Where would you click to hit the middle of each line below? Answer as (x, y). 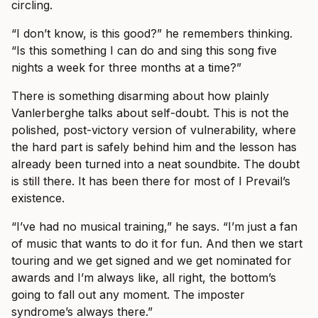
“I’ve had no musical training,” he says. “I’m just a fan (154, 226)
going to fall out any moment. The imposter (128, 294)
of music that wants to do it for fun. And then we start (157, 243)
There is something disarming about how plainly (140, 95)
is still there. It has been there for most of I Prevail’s (151, 181)
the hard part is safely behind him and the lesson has (154, 147)
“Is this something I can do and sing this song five (144, 50)
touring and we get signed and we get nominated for (152, 260)
